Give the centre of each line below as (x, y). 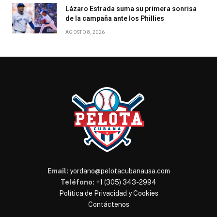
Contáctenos (108, 204)
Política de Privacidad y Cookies (108, 193)
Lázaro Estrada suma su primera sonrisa (131, 8)
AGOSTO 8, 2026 (85, 32)
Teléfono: (77, 182)
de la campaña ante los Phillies (115, 18)
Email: (58, 171)
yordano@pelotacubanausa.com (120, 171)
